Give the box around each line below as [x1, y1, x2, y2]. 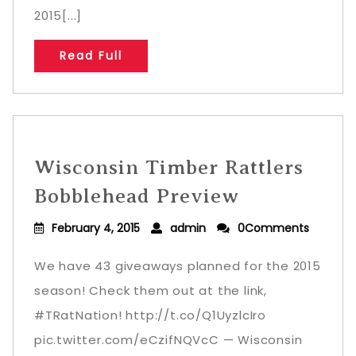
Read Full [60, 48, 122, 64]
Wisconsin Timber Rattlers [34, 156, 304, 179]
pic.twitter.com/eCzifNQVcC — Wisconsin [34, 331, 303, 348]
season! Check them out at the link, [34, 282, 267, 299]
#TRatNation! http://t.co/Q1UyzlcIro [34, 307, 266, 323]
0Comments [238, 220, 309, 236]
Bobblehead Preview [34, 184, 239, 207]
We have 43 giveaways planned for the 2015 [34, 257, 321, 274]
